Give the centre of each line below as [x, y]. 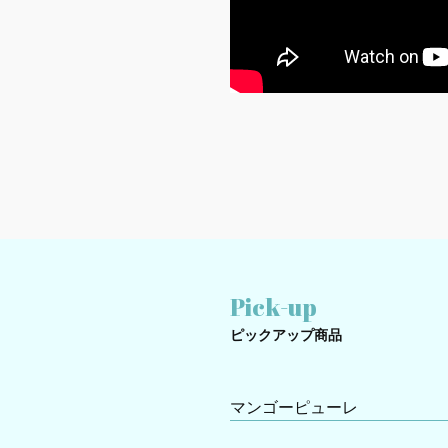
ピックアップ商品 [286, 335]
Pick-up [273, 307]
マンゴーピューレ [294, 408]
